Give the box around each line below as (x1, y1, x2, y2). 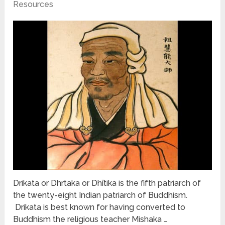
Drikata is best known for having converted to (13, 202, 186, 212)
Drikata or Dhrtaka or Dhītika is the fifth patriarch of (13, 178, 201, 188)
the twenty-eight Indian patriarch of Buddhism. (13, 190, 188, 200)
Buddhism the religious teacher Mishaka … (13, 214, 168, 224)
